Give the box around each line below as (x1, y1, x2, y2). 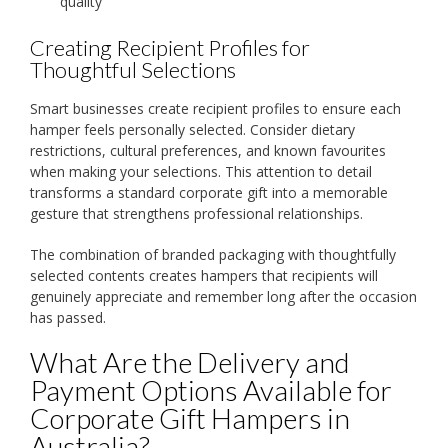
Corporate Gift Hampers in (30, 401, 350, 436)
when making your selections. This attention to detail (30, 162, 372, 182)
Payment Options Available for (30, 373, 392, 408)
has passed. (30, 308, 106, 328)
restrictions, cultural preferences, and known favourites (30, 141, 386, 161)
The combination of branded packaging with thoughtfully (30, 245, 396, 265)
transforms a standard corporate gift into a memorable (30, 183, 388, 203)
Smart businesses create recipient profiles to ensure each (30, 99, 401, 119)
